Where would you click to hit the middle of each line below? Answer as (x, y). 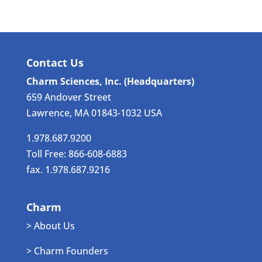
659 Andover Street (68, 97)
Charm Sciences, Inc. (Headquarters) (110, 82)
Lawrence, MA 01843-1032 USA (94, 113)
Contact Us (55, 63)
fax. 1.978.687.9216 (68, 170)
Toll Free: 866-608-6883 (76, 154)
